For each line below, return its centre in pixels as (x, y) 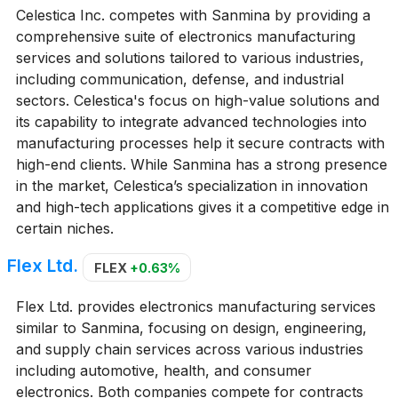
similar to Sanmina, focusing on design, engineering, (191, 327)
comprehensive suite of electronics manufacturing (185, 37)
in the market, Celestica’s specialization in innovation (191, 186)
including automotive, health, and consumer (163, 370)
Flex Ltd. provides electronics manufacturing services (195, 306)
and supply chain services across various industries (189, 349)
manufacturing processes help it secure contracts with (200, 143)
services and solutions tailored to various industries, (190, 58)
